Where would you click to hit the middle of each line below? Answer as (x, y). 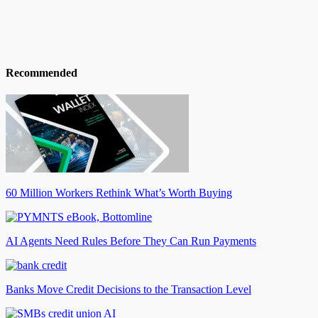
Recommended (42, 72)
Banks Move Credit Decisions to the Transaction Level (128, 289)
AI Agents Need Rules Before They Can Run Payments (131, 241)
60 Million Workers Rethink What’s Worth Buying (119, 192)
